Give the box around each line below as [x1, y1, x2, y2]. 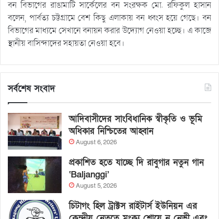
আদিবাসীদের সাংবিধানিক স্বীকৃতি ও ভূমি [69, 113, 202, 125]
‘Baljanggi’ [69, 169, 109, 180]
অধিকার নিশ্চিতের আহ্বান [69, 125, 153, 137]
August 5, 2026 [76, 181, 117, 190]
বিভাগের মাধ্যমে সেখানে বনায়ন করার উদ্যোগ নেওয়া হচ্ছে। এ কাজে [8, 24, 211, 36]
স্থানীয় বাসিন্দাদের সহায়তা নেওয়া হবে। [8, 37, 125, 49]
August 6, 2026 [76, 137, 117, 147]
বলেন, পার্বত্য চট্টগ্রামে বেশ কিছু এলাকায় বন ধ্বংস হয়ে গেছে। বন [8, 12, 211, 23]
